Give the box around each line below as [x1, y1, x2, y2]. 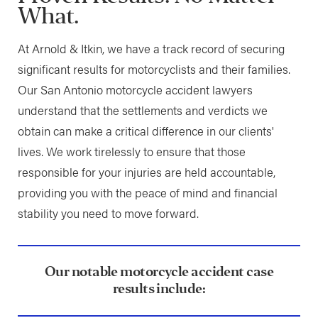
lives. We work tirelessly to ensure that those [17, 142, 246, 160]
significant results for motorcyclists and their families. [17, 60, 290, 77]
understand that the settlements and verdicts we [17, 101, 268, 119]
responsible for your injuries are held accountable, [17, 163, 275, 180]
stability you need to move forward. [17, 204, 199, 221]
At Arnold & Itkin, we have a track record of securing [17, 39, 285, 57]
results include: [112, 280, 206, 298]
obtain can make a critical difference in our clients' [17, 121, 274, 139]
